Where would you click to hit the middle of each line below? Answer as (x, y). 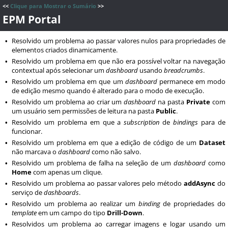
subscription (142, 122)
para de (212, 122)
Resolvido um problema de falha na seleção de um (93, 163)
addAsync (200, 183)
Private (198, 102)
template (24, 213)
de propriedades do (193, 204)
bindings (186, 122)
